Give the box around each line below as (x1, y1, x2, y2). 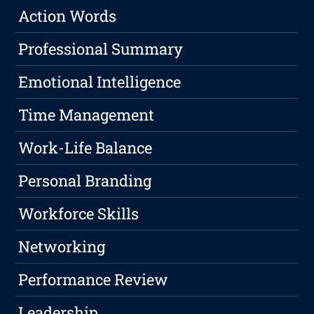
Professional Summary (18, 39, 184, 60)
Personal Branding (18, 170, 152, 191)
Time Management (18, 104, 155, 125)
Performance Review (18, 269, 169, 290)
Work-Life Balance (18, 137, 153, 158)
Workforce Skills (18, 203, 139, 224)
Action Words (18, 6, 117, 27)
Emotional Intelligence (18, 71, 182, 93)
